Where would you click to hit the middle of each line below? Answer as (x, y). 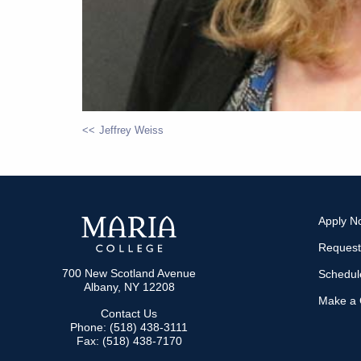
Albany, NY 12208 (129, 287)
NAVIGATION (133, 183)
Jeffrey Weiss (131, 130)
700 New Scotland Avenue (129, 274)
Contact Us (129, 314)
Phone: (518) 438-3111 (129, 328)
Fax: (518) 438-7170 (129, 341)
